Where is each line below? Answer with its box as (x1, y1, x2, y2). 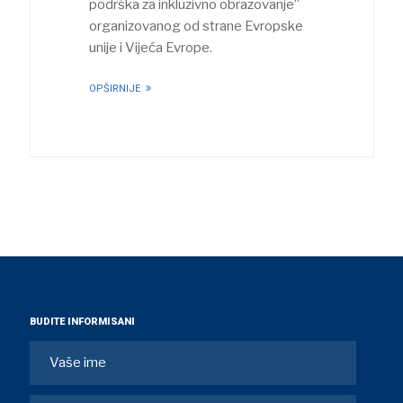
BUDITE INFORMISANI (29, 315, 135, 327)
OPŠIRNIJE (88, 82, 143, 94)
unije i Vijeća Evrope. (88, 39, 212, 56)
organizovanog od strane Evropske (88, 17, 303, 34)
